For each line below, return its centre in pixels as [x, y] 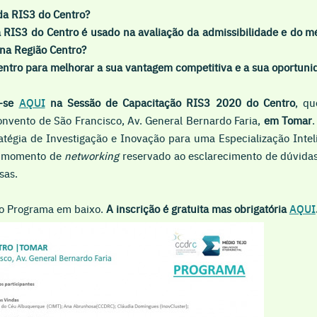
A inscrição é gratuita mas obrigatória [197, 208]
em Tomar [288, 120]
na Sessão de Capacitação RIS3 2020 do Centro [172, 102]
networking [93, 155]
